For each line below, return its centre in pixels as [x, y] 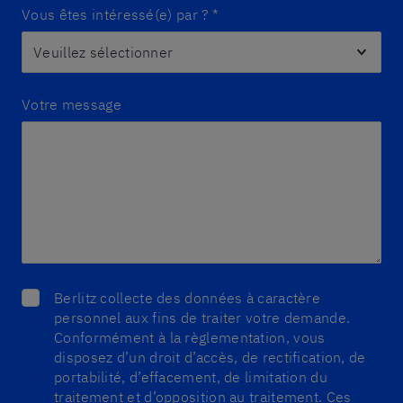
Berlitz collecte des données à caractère [187, 298]
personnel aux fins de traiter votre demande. [202, 318]
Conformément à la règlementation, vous [190, 337]
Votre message [72, 104]
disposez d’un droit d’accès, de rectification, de [210, 357]
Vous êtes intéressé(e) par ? [116, 14]
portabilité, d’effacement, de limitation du [191, 377]
